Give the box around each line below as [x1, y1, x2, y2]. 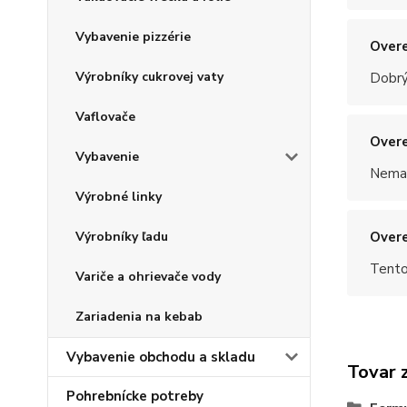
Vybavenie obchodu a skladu [66, 348, 255, 367]
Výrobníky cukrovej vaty [75, 68, 223, 86]
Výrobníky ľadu [75, 228, 168, 246]
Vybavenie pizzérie [75, 28, 191, 46]
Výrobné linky [75, 188, 162, 206]
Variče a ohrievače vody [75, 268, 221, 286]
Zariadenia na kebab [75, 308, 203, 326]
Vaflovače [75, 108, 135, 126]
